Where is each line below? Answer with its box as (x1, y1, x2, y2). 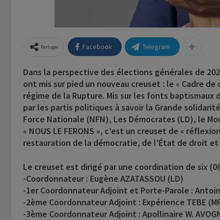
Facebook (82, 42, 112, 52)
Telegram (142, 42, 170, 52)
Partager (41, 44, 58, 51)
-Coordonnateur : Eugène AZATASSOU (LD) (23, 173, 184, 185)
